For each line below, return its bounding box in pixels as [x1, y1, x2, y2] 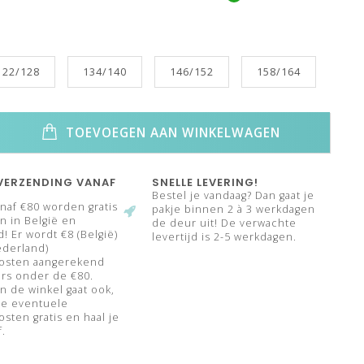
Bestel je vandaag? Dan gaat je [152, 188, 315, 202]
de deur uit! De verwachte [152, 216, 297, 230]
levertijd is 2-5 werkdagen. [152, 230, 297, 244]
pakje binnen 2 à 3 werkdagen [152, 202, 316, 216]
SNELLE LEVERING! [152, 175, 259, 190]
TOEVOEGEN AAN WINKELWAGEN [62, 123, 281, 141]
